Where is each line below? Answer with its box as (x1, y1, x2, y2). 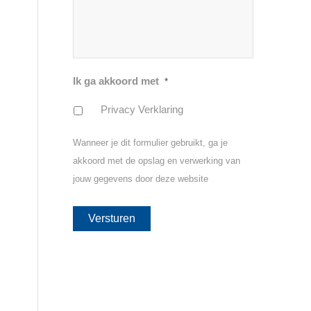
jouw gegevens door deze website (73, 174, 209, 185)
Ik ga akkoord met (73, 76, 160, 87)
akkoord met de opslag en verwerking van (73, 155, 241, 167)
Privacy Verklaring (101, 104, 184, 116)
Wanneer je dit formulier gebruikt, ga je (73, 137, 228, 149)
